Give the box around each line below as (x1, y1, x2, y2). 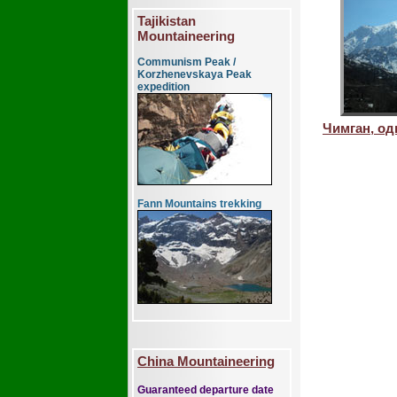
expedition (137, 81, 190, 93)
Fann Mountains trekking (137, 198, 261, 210)
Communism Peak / (137, 56, 236, 68)
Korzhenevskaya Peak (137, 68, 252, 81)
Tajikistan (137, 13, 196, 28)
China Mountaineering (137, 354, 275, 369)
